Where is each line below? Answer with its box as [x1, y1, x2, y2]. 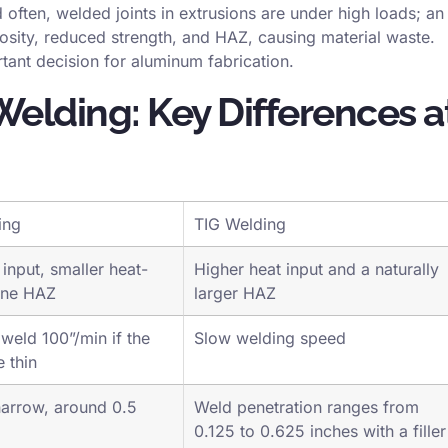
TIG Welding [194, 241, 286, 262]
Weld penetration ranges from [194, 424, 419, 445]
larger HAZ [194, 310, 276, 331]
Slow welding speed [194, 355, 346, 376]
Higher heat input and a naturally [194, 286, 439, 307]
